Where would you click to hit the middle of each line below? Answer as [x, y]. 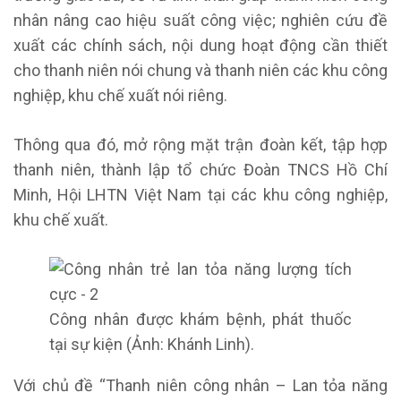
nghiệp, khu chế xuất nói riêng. [120, 95]
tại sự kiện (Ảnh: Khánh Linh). [152, 344]
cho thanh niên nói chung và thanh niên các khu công [200, 70]
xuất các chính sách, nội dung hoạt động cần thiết [200, 45]
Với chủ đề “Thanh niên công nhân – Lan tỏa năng [200, 385]
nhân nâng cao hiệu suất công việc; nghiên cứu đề [200, 20]
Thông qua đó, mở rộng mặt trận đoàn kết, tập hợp [200, 144]
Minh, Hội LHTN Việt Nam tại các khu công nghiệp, [200, 194]
